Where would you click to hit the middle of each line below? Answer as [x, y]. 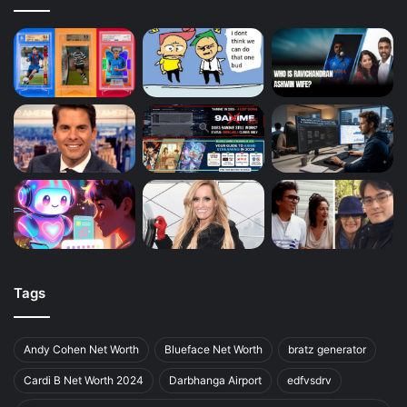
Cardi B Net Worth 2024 [84, 380]
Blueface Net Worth [213, 349]
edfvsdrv [309, 380]
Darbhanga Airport [215, 380]
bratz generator [327, 349]
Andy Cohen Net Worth [81, 349]
